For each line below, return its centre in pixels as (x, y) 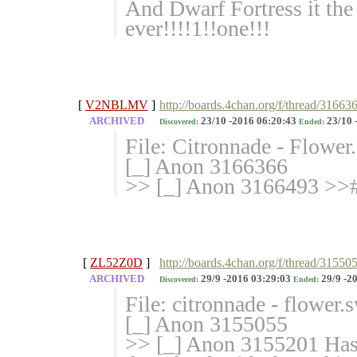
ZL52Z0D (116, 263)
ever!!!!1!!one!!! (198, 29)
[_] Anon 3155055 (206, 324)
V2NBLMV (116, 105)
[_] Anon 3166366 (206, 167)
